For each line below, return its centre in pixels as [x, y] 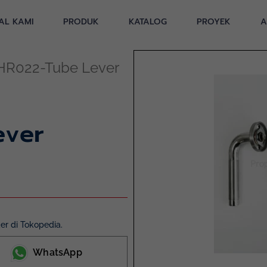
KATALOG [148, 22]
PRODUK [81, 22]
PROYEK [214, 22]
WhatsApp [58, 253]
